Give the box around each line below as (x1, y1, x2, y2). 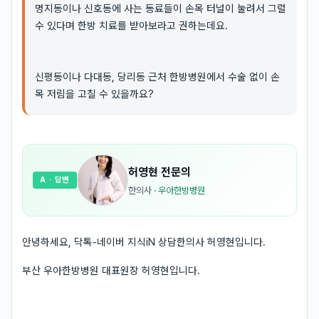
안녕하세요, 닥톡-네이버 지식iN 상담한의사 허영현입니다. (22, 236, 266, 248)
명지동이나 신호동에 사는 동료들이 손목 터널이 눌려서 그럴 (35, 2, 286, 14)
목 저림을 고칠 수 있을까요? (35, 88, 154, 100)
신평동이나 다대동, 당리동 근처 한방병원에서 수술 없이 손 (35, 70, 280, 83)
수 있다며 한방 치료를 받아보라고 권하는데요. (35, 19, 228, 31)
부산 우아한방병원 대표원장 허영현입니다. (22, 264, 200, 276)
